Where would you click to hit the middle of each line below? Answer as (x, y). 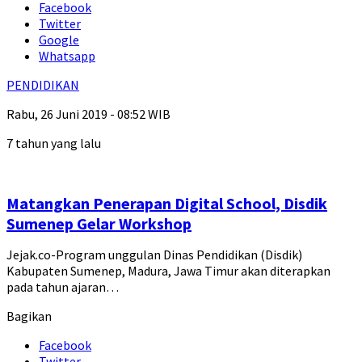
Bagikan (29, 316)
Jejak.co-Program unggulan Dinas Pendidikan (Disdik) (154, 255)
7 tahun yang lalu (54, 143)
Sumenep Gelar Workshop (99, 224)
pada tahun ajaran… (63, 287)
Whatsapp (67, 56)
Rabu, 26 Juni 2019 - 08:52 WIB (88, 114)
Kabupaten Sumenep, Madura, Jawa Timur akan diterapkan (168, 271)
